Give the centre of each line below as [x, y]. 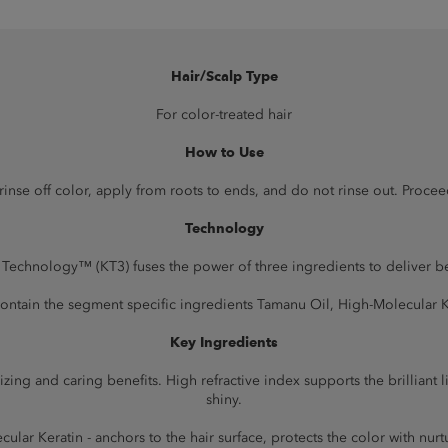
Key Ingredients [224, 342]
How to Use [224, 152]
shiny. [224, 399]
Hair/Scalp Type [224, 76]
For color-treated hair [224, 114]
